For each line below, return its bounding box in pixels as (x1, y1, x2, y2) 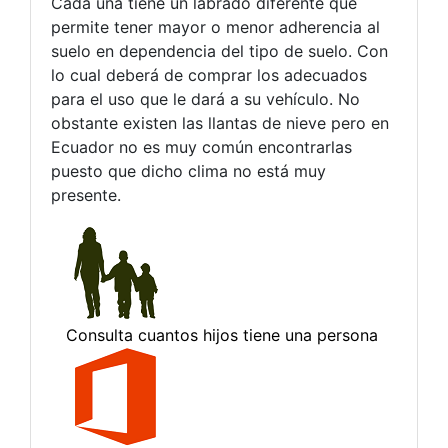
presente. (51, 184, 121, 205)
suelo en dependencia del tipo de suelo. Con (51, 40, 388, 61)
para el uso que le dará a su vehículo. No (51, 88, 360, 109)
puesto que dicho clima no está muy (51, 160, 326, 181)
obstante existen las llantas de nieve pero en (51, 112, 389, 133)
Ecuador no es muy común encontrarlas (51, 136, 352, 157)
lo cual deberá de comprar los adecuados (51, 64, 367, 85)
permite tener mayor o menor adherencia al (51, 16, 380, 37)
